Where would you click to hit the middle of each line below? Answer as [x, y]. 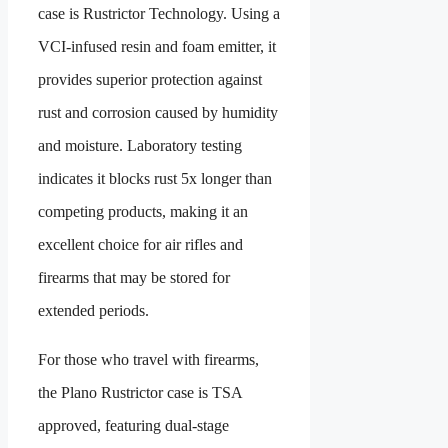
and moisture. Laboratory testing [140, 146]
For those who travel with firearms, [148, 360]
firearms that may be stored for [134, 278]
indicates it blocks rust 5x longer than [155, 179]
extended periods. [93, 311]
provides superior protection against [150, 80]
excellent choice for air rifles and [140, 245]
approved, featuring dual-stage [133, 426]
